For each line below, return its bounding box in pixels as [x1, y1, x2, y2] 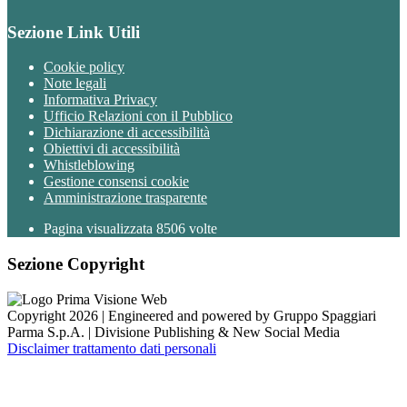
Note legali [44, 75, 106, 92]
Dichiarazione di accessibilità [44, 124, 210, 141]
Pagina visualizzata [44, 221, 156, 237]
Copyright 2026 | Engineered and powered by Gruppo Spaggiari [7, 307, 376, 323]
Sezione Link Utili [7, 22, 140, 42]
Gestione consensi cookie [44, 174, 189, 190]
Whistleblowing [44, 157, 134, 174]
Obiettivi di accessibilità [44, 141, 180, 157]
